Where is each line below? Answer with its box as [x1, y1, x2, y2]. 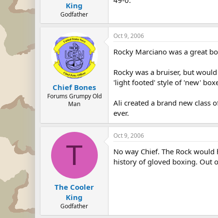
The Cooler [54, 182, 94, 192]
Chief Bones [53, 82, 96, 92]
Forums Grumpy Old [47, 92, 102, 100]
